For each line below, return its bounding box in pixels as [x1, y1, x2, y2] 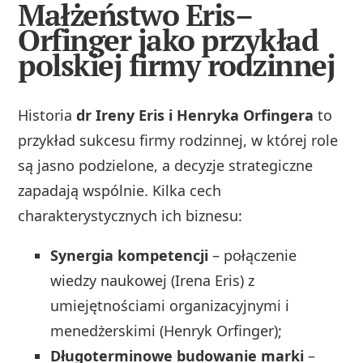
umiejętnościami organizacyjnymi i [50, 296, 290, 316]
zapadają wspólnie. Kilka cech [18, 181, 222, 201]
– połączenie [208, 246, 297, 266]
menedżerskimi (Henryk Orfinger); [50, 321, 283, 341]
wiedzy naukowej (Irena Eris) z [50, 271, 255, 291]
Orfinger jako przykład [18, 20, 318, 61]
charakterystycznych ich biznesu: [18, 206, 243, 226]
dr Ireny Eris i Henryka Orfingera [76, 105, 314, 126]
